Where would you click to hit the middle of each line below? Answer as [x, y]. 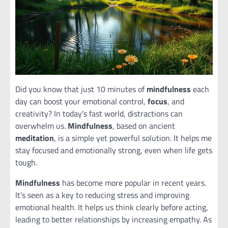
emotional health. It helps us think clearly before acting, [112, 207]
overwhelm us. [41, 126]
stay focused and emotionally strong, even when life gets [114, 150]
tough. [26, 162]
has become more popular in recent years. [133, 183]
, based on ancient [144, 126]
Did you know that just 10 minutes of [81, 89]
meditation [35, 138]
